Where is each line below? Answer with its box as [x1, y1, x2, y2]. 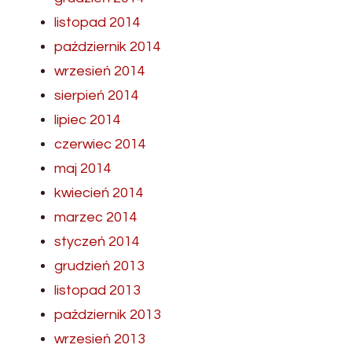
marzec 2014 [54, 209, 137, 225]
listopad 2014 [54, 14, 141, 30]
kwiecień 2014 [54, 185, 144, 200]
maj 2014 [54, 160, 112, 176]
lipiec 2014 [54, 112, 121, 127]
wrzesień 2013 [54, 331, 145, 346]
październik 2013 [54, 306, 161, 322]
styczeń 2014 [54, 233, 140, 249]
